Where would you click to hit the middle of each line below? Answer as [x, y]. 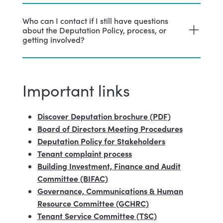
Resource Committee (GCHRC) [93, 203]
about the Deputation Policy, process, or [94, 30]
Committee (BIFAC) [72, 178]
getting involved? [53, 39]
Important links [76, 90]
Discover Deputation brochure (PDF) [104, 116]
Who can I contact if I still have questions [95, 20]
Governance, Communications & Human [110, 190]
